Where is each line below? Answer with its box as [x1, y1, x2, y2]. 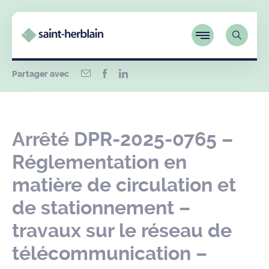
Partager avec [12, 69, 69, 79]
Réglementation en [12, 151, 187, 174]
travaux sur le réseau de [12, 219, 232, 242]
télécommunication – [12, 242, 207, 265]
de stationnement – [12, 196, 190, 219]
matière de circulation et [12, 174, 236, 196]
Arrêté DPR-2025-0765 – [12, 128, 233, 151]
